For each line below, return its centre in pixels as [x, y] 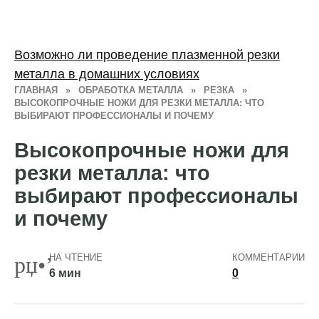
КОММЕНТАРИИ [268, 258]
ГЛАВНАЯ [36, 90]
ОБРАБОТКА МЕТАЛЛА [131, 90]
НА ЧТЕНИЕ [75, 258]
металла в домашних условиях [107, 74]
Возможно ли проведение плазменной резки [147, 54]
